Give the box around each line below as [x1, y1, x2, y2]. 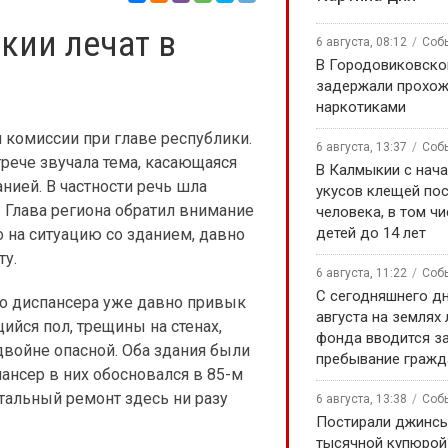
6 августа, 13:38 [316, 392, 407, 406]
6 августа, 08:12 [316, 35, 407, 49]
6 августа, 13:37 [316, 140, 407, 154]
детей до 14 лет [316, 224, 426, 242]
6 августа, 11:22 [316, 266, 407, 280]
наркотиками [316, 98, 406, 116]
